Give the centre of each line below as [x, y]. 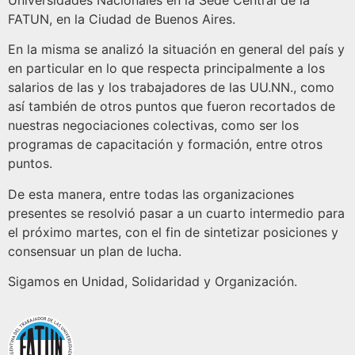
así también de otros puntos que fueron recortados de [172, 107]
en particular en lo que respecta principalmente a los [166, 69]
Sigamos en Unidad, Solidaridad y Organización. [153, 282]
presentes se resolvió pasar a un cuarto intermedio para [176, 213]
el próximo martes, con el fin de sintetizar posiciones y [173, 232]
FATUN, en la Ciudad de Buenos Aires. [122, 19]
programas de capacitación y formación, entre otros [165, 145]
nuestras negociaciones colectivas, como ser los [153, 126]
